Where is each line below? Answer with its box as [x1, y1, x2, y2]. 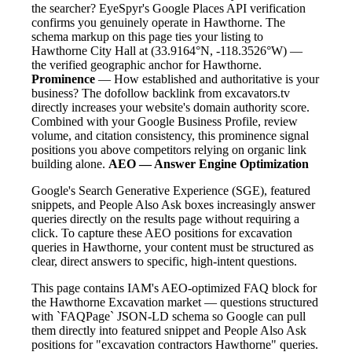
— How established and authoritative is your [95, 71, 319, 86]
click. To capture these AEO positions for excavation [31, 225, 292, 240]
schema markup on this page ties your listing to [31, 29, 263, 43]
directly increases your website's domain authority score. [31, 100, 310, 114]
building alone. [31, 156, 108, 170]
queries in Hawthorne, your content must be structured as [31, 240, 313, 254]
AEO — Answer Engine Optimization [108, 156, 309, 170]
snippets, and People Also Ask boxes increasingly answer [31, 197, 315, 211]
